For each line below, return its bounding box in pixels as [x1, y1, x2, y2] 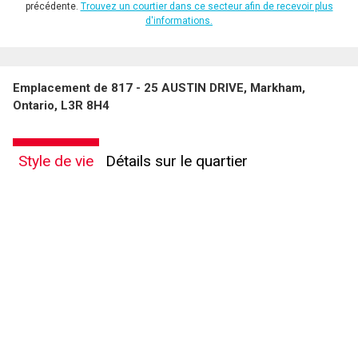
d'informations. [145, 15, 213, 27]
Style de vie [18, 152, 93, 171]
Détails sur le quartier [105, 152, 248, 171]
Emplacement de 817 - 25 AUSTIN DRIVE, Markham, [13, 81, 305, 96]
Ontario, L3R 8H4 [13, 98, 109, 113]
